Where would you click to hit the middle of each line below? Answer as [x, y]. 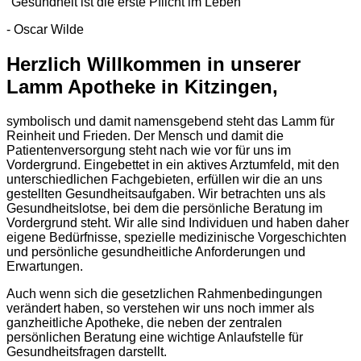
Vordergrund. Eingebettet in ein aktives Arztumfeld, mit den [173, 164]
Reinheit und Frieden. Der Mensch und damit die [145, 135]
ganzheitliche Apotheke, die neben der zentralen [144, 322]
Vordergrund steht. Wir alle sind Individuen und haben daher [178, 222]
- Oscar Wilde [45, 29]
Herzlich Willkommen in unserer [154, 64]
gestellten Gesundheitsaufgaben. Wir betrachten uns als [166, 193]
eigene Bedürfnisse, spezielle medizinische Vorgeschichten [176, 237]
